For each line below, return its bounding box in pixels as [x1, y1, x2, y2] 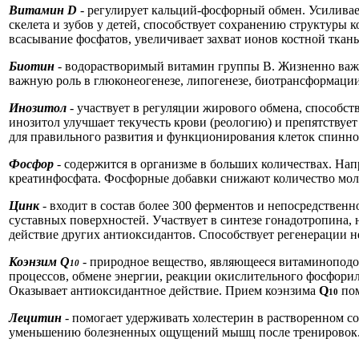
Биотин [9, 59, 54, 73]
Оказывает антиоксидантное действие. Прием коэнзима [9, 284, 319, 297]
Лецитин [9, 311, 65, 325]
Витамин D [9, 3, 77, 17]
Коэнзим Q [9, 255, 70, 268]
